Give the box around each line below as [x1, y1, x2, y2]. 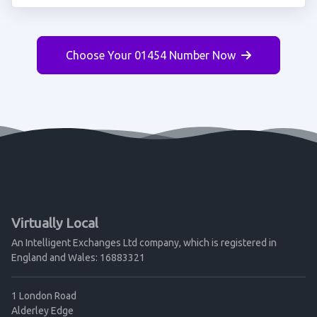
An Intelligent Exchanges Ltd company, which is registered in [11, 237, 277, 248]
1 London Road [11, 290, 76, 301]
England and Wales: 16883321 [11, 252, 145, 263]
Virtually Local [11, 215, 98, 231]
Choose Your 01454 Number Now [66, 49, 236, 62]
